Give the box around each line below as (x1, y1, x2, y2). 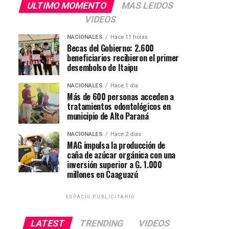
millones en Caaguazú (67, 168, 138, 180)
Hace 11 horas (110, 33, 148, 40)
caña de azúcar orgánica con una (67, 148, 176, 161)
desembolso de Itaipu (67, 61, 138, 74)
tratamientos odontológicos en (67, 100, 171, 112)
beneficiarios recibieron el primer (67, 51, 179, 64)
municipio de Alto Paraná (67, 109, 149, 122)
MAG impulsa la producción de (67, 139, 166, 151)
